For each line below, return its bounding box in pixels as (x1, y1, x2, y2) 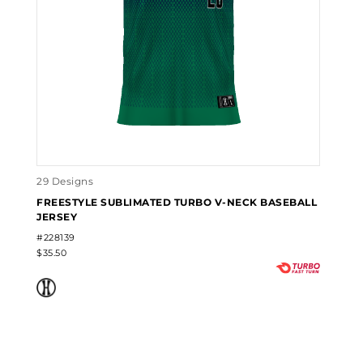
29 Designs (36, 175, 94, 188)
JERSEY (36, 211, 78, 224)
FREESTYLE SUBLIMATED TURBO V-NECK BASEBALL (36, 196, 318, 209)
